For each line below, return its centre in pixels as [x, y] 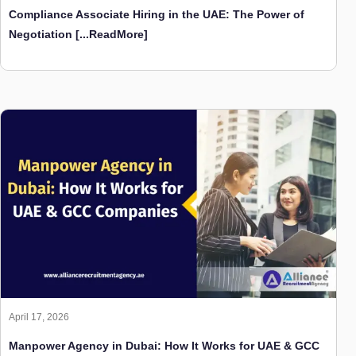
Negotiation [41, 35]
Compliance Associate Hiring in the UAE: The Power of [157, 15]
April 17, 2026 [39, 317]
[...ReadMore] [110, 35]
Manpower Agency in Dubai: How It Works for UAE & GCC [164, 346]
